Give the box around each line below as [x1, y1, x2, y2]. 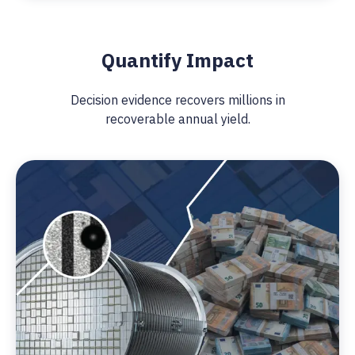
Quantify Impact [101, 48, 254, 73]
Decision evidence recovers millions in [70, 92, 285, 108]
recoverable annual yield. [105, 111, 250, 127]
